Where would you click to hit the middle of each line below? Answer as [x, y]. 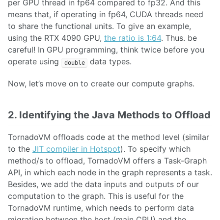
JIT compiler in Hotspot [76, 149]
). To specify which [155, 149]
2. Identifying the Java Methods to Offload [109, 115]
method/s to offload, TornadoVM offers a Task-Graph [107, 161]
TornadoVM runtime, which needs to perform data [101, 208]
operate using [35, 62]
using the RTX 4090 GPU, [56, 38]
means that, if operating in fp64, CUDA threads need [106, 14]
